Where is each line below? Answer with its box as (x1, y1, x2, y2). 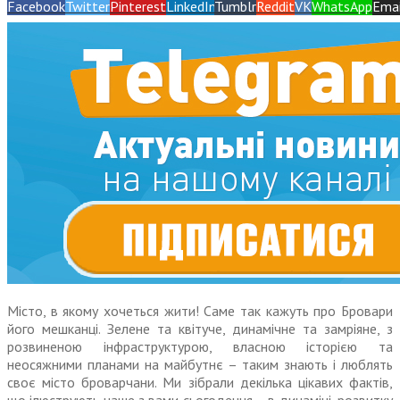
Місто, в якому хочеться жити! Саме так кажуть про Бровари (7, 302, 393, 321)
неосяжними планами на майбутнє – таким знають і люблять (7, 355, 393, 374)
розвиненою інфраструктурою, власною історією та (7, 337, 393, 356)
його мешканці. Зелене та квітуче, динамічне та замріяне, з (7, 320, 393, 338)
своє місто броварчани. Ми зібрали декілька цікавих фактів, (7, 373, 393, 392)
